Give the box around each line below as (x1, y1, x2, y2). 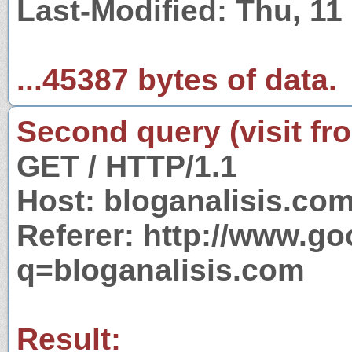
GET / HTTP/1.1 (16, 148, 237, 183)
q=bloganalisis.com (16, 252, 305, 287)
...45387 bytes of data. (16, 62, 337, 97)
